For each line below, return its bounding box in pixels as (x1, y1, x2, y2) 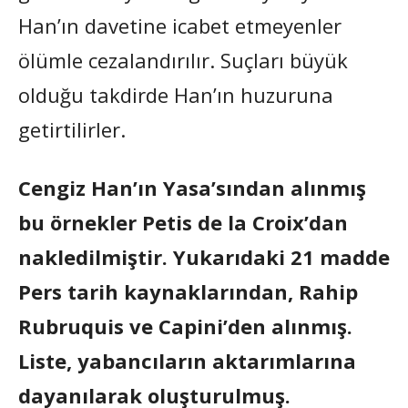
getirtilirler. (18, 115, 126, 143)
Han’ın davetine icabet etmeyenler (18, 11, 342, 39)
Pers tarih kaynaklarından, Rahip (18, 277, 358, 305)
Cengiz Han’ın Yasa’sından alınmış (18, 173, 366, 201)
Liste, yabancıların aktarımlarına (18, 346, 356, 374)
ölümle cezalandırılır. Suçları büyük (18, 46, 348, 74)
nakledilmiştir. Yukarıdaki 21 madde (18, 242, 390, 270)
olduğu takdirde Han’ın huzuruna (18, 80, 333, 108)
